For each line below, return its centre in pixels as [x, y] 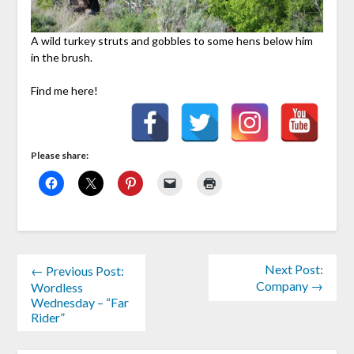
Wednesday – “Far [79, 302]
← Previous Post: [77, 270]
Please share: [59, 156]
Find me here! [64, 91]
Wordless [56, 287]
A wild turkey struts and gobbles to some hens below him [171, 41]
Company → [290, 285]
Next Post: [294, 269]
